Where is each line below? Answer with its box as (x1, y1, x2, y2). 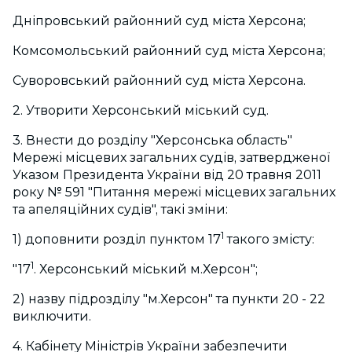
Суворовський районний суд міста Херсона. (13, 73, 306, 89)
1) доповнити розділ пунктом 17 (13, 232, 221, 247)
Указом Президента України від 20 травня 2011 (13, 167, 321, 183)
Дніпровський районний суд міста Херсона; (13, 13, 306, 29)
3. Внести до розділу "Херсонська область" (13, 133, 292, 148)
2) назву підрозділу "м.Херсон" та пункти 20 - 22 (13, 291, 325, 307)
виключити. (13, 309, 91, 324)
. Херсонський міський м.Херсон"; (34, 262, 258, 277)
